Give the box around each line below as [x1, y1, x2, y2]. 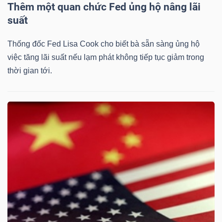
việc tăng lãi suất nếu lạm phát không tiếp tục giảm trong [7, 53, 204, 61]
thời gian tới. [7, 66, 52, 75]
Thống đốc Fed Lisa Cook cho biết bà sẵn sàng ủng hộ [7, 39, 200, 48]
